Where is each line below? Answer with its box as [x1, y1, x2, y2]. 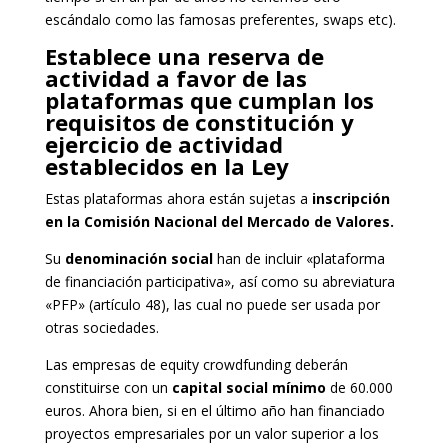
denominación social [64, 248, 213, 268]
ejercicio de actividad [44, 128, 283, 159]
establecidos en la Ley [44, 150, 289, 181]
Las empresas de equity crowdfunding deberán [44, 354, 348, 374]
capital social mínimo [171, 377, 326, 397]
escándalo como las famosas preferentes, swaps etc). [44, 9, 396, 29]
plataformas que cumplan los [44, 84, 374, 115]
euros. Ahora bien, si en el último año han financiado [44, 400, 385, 420]
